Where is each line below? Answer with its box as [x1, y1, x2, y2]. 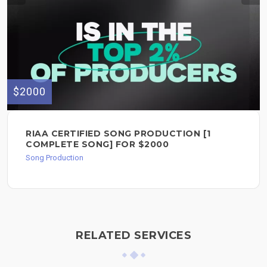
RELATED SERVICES [76, 229, 191, 243]
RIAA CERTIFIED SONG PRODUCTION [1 [26, 128, 211, 139]
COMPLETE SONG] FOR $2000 [26, 139, 169, 150]
